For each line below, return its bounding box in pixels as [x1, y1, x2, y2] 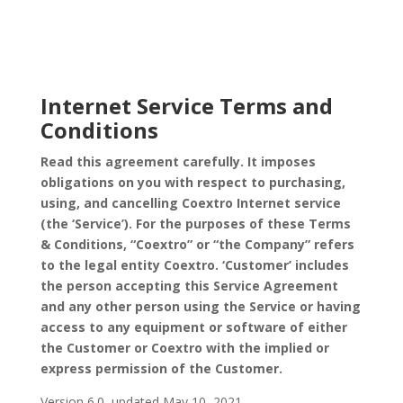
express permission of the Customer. [40, 360, 282, 377]
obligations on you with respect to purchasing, [40, 174, 345, 191]
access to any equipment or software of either [40, 318, 347, 336]
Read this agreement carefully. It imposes [40, 153, 316, 170]
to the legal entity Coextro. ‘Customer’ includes [40, 256, 349, 273]
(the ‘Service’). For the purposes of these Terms [40, 215, 351, 232]
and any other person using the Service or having [40, 298, 361, 315]
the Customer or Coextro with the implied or [40, 339, 329, 356]
